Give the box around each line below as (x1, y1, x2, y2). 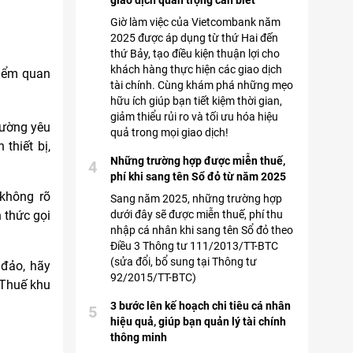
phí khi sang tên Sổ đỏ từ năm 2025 (110, 170, 286, 183)
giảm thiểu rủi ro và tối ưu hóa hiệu (110, 110, 278, 123)
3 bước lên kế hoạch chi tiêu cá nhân (110, 299, 291, 312)
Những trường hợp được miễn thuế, (110, 154, 285, 167)
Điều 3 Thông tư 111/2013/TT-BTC (110, 240, 278, 252)
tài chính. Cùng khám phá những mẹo (110, 79, 293, 91)
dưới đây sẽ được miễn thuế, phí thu (110, 208, 283, 221)
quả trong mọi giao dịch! (110, 126, 229, 139)
